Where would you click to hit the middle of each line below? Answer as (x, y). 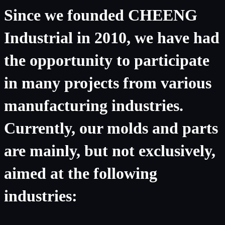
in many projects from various (108, 83)
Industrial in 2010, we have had (112, 37)
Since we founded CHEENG (101, 15)
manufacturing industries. (94, 105)
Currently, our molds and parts (111, 128)
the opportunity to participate (107, 60)
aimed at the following (81, 173)
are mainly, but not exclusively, (110, 150)
